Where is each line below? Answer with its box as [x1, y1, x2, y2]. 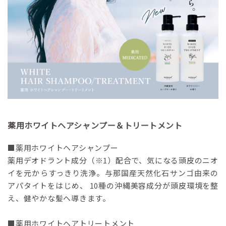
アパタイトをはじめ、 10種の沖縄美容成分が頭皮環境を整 [8, 180, 218, 191]
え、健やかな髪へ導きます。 [8, 193, 110, 204]
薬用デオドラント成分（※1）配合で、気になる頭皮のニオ [8, 155, 218, 166]
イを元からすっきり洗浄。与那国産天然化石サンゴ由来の [8, 167, 218, 179]
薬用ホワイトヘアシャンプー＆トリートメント [8, 119, 183, 132]
